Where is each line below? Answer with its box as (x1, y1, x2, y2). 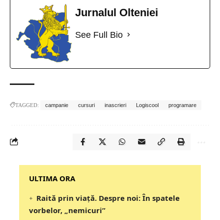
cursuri (78, 102, 95, 108)
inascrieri (105, 102, 126, 108)
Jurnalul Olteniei (75, 6, 158, 19)
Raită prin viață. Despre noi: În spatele (36, 192, 180, 203)
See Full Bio (75, 29, 123, 40)
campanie (45, 102, 68, 108)
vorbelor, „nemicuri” (29, 205, 106, 215)
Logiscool (136, 102, 159, 108)
